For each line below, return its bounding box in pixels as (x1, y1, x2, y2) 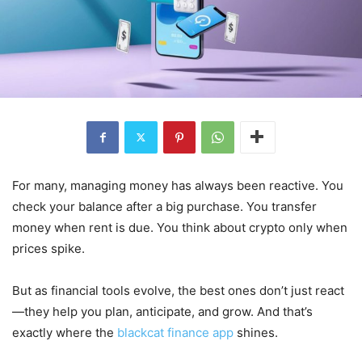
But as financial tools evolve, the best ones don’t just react (12, 282, 344, 298)
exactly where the (12, 324, 117, 340)
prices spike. (12, 240, 85, 256)
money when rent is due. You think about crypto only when (12, 219, 347, 235)
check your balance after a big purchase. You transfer (12, 198, 317, 214)
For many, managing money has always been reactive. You (12, 177, 343, 193)
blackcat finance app (117, 324, 234, 340)
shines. (234, 324, 278, 340)
